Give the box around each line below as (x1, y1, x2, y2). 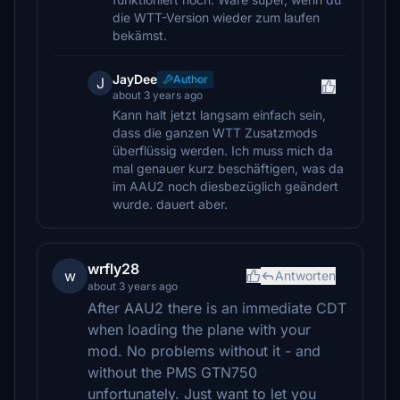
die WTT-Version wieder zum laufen (112, 10, 320, 25)
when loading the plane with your (87, 321, 311, 338)
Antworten (275, 268, 336, 283)
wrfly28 (87, 260, 139, 278)
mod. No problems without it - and (87, 342, 321, 360)
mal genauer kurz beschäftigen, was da (112, 161, 344, 176)
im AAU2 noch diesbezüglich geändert (112, 179, 338, 194)
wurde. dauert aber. (112, 196, 228, 212)
